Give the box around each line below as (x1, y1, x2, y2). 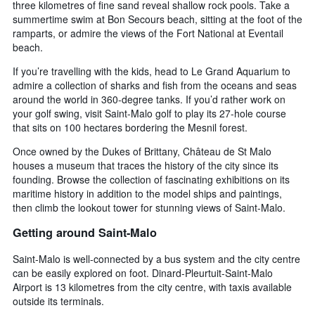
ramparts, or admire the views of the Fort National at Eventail (13, 25, 283, 40)
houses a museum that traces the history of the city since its (13, 157, 278, 172)
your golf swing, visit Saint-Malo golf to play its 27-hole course (13, 105, 286, 120)
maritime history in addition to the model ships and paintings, (13, 186, 282, 200)
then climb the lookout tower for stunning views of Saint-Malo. (13, 200, 285, 214)
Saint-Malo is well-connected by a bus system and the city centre (13, 251, 300, 266)
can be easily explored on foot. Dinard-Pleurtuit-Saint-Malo (13, 265, 273, 280)
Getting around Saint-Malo (13, 224, 157, 241)
